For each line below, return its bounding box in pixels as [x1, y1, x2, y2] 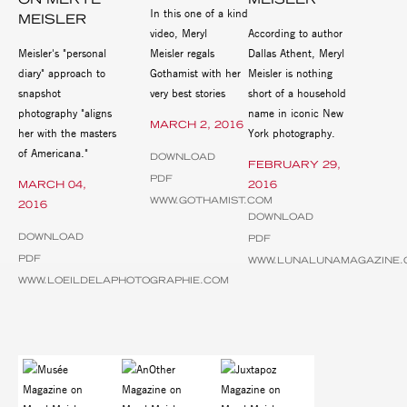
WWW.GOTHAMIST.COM [149, 194, 273, 207]
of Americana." [18, 145, 92, 161]
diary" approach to [18, 65, 105, 81]
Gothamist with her [149, 65, 241, 81]
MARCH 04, [18, 178, 86, 192]
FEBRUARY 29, [248, 158, 342, 172]
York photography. [248, 125, 340, 141]
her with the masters [18, 125, 116, 141]
